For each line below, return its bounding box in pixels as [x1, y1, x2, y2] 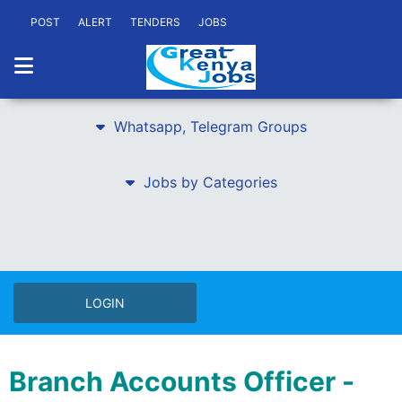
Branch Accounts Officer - [9, 365, 354, 398]
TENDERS [130, 15, 180, 29]
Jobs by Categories [143, 173, 277, 191]
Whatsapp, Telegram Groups [113, 118, 307, 135]
